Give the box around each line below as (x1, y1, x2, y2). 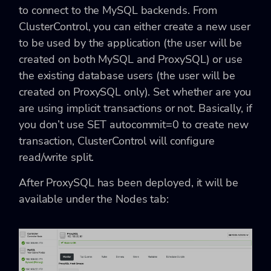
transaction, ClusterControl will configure (19, 133, 215, 148)
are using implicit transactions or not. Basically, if (19, 100, 252, 116)
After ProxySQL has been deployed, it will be (19, 175, 238, 190)
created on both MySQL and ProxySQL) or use (19, 51, 243, 67)
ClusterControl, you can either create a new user (19, 19, 251, 34)
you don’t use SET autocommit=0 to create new (19, 117, 249, 132)
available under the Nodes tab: (19, 191, 169, 206)
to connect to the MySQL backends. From (19, 2, 218, 18)
